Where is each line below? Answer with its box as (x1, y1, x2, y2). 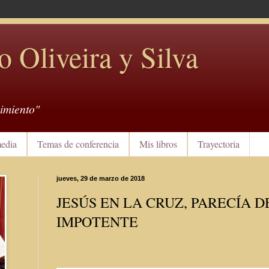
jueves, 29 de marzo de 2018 (56, 174, 145, 182)
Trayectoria (198, 138, 240, 151)
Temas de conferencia (37, 138, 119, 151)
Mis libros (139, 138, 177, 151)
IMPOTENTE (56, 211, 138, 231)
